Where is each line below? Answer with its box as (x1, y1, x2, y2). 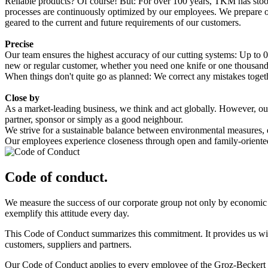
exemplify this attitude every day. (5, 208, 129, 218)
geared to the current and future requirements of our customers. (5, 17, 241, 28)
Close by (5, 92, 39, 103)
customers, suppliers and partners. (5, 239, 132, 249)
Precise (5, 38, 33, 49)
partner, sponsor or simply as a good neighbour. (5, 114, 183, 124)
